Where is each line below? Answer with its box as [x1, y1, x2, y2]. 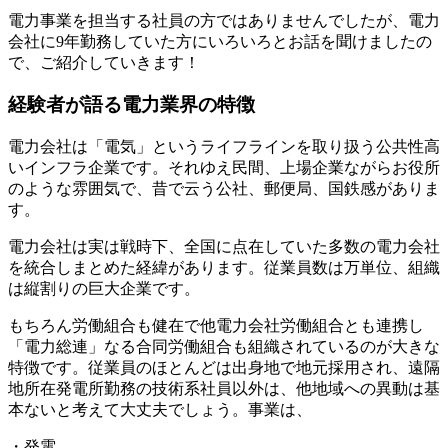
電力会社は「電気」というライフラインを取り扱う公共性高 [8, 137, 440, 155]
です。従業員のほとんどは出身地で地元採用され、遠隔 [40, 358, 440, 376]
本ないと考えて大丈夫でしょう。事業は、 [8, 400, 312, 418]
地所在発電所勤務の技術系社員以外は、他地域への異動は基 [8, 379, 440, 397]
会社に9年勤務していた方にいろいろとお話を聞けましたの [8, 32, 432, 50]
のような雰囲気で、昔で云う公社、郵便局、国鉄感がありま [8, 179, 440, 197]
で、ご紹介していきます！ [8, 53, 200, 71]
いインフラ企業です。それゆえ [8, 158, 232, 176]
